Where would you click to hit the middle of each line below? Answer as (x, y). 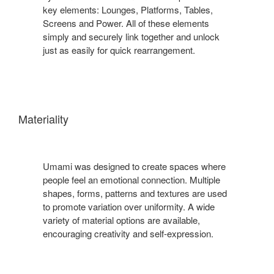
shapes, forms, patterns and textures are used (135, 193)
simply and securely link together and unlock (131, 36)
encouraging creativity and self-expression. (128, 233)
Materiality (43, 118)
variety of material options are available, (121, 220)
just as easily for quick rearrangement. (119, 50)
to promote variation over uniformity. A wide (129, 206)
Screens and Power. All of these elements (126, 23)
